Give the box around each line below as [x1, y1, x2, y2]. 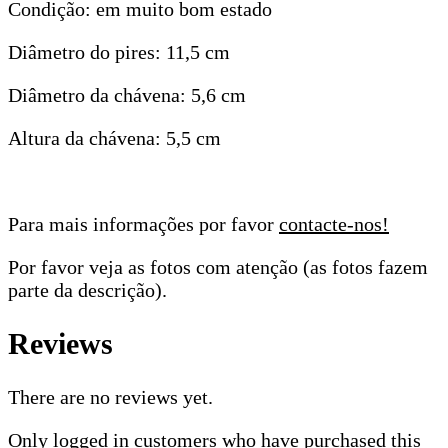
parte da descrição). [8, 279, 167, 302]
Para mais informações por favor [8, 213, 279, 236]
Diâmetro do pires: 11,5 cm [8, 41, 230, 64]
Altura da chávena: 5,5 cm [8, 127, 221, 150]
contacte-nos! [279, 213, 389, 236]
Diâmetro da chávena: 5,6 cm [8, 84, 246, 107]
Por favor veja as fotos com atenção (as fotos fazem [8, 256, 428, 279]
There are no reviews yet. [8, 386, 213, 409]
